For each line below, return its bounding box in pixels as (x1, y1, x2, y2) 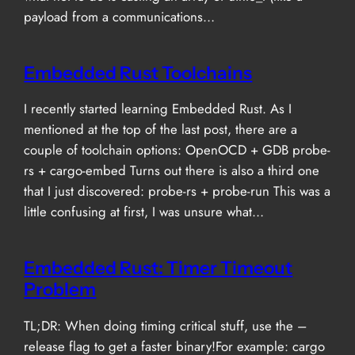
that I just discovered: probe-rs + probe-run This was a (24, 181, 331, 201)
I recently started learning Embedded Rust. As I (24, 99, 292, 119)
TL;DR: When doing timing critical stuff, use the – (24, 315, 307, 335)
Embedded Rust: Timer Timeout (24, 257, 293, 280)
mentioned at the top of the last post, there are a (24, 120, 298, 139)
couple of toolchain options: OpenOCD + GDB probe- (24, 140, 331, 160)
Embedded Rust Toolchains (24, 61, 253, 84)
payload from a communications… (24, 6, 216, 26)
